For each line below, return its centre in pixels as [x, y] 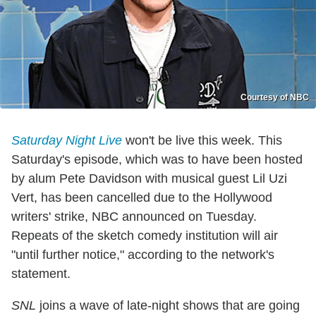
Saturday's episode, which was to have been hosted [157, 160]
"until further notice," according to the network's [143, 255]
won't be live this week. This [202, 141]
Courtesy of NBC [275, 98]
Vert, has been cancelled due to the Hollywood [142, 198]
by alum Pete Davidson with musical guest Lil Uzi [149, 179]
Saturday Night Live [67, 141]
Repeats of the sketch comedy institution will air [145, 236]
